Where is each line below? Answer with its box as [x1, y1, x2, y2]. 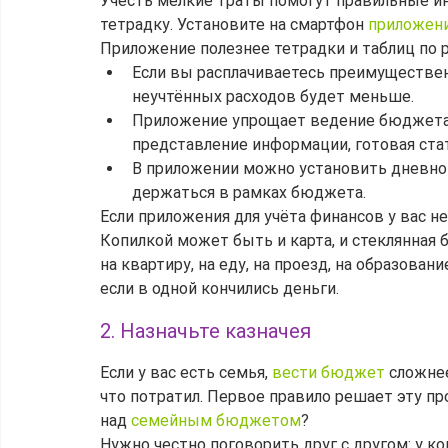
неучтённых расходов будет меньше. [132, 87, 414, 107]
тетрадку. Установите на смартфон [100, 15, 368, 35]
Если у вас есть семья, [100, 363, 272, 383]
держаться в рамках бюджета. [132, 183, 366, 203]
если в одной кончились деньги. [100, 279, 339, 299]
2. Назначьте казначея [100, 319, 311, 344]
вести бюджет [272, 363, 385, 383]
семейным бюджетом [131, 411, 301, 431]
